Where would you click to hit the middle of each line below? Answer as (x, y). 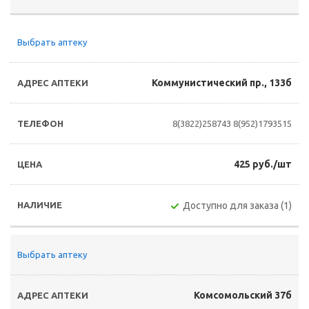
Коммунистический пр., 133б (222, 83)
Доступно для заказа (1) (237, 206)
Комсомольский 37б (243, 295)
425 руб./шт (263, 164)
